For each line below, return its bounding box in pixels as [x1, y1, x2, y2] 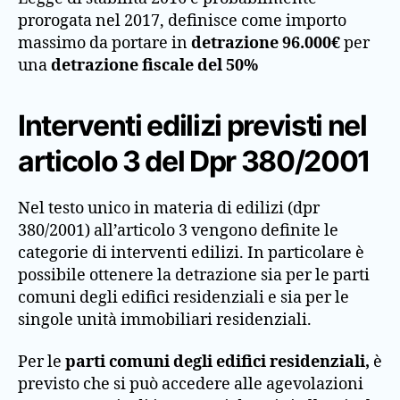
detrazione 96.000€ [191, 32, 340, 54]
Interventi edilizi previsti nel [18, 107, 367, 143]
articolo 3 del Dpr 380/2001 [18, 143, 371, 179]
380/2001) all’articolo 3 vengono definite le [18, 220, 338, 241]
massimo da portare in [18, 32, 191, 54]
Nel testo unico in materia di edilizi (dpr [18, 197, 320, 219]
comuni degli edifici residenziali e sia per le [18, 287, 349, 308]
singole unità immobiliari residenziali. [18, 309, 312, 330]
